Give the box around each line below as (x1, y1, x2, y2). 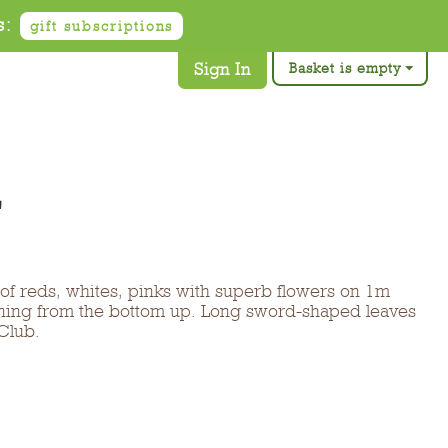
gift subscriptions (30, 18, 173, 34)
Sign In (194, 60, 251, 79)
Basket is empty (289, 60, 401, 76)
